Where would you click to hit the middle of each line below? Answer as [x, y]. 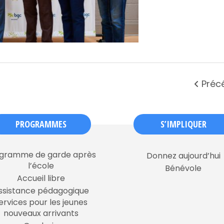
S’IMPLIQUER [183, 124]
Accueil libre [41, 178]
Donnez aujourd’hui [183, 156]
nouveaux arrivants [41, 213]
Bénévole [183, 168]
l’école [41, 166]
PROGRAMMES [41, 124]
